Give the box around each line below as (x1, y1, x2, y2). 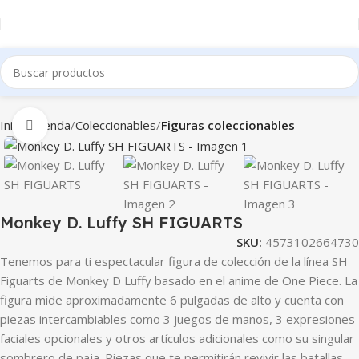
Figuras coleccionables (161, 117, 295, 133)
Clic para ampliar (47, 118, 138, 133)
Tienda (33, 117, 71, 133)
